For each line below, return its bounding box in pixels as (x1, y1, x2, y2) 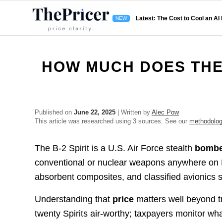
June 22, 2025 (74, 109, 116, 116)
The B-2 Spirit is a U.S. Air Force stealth (35, 143, 195, 154)
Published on (35, 109, 74, 116)
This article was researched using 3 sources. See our (35, 117, 190, 125)
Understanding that (35, 194, 113, 204)
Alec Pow (152, 109, 179, 116)
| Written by (115, 109, 152, 116)
